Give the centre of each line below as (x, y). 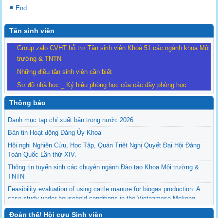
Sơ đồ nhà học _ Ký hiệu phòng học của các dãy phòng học (102, 85)
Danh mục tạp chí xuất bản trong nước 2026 (71, 120)
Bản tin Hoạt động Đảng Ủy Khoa (55, 133)
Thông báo (28, 103)
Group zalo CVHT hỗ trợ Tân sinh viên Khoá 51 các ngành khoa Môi (114, 48)
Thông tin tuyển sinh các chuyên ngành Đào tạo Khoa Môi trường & (104, 167)
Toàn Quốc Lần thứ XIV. (42, 155)
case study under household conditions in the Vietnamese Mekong (102, 199)
